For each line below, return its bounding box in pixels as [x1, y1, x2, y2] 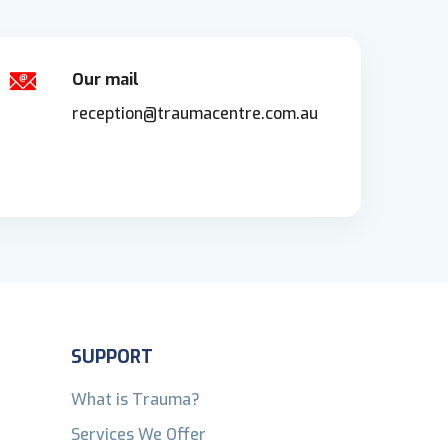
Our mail [72, 68, 140, 90]
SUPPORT [71, 344, 153, 369]
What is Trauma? [71, 388, 200, 410]
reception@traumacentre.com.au [72, 102, 319, 124]
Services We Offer [71, 423, 206, 445]
